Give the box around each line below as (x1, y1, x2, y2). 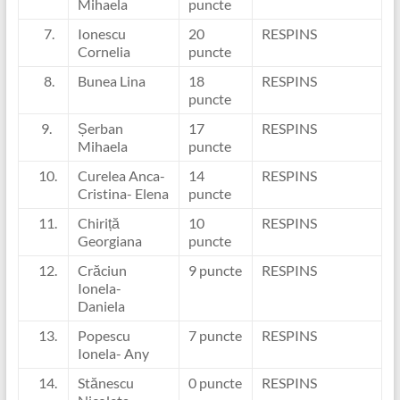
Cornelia (77, 43, 130, 60)
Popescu (77, 327, 130, 344)
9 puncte (187, 262, 242, 279)
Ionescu (77, 25, 126, 42)
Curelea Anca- (77, 167, 165, 184)
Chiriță (77, 214, 120, 231)
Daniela (77, 297, 125, 314)
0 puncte (187, 374, 242, 391)
